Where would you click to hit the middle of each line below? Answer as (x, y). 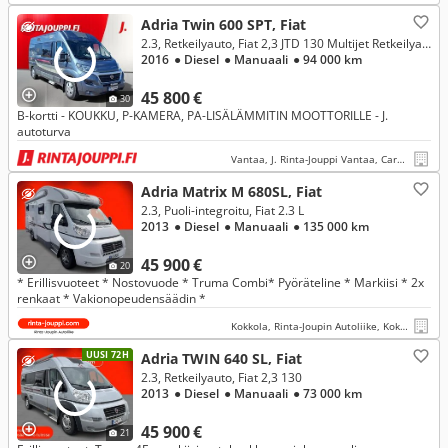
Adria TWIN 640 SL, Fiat (221, 358)
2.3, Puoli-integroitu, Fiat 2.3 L (222, 210)
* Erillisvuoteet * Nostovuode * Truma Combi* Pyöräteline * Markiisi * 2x (220, 282)
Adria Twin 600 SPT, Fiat (223, 24)
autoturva (44, 131)
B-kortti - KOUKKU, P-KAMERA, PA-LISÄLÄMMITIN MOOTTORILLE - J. (202, 115)
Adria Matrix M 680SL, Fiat (231, 191)
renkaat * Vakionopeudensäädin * (111, 298)
